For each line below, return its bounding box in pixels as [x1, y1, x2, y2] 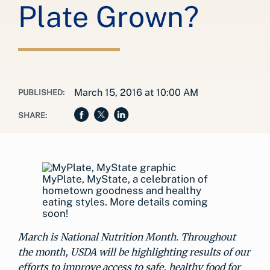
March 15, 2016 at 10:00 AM [74, 87, 199, 98]
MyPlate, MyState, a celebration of [42, 173, 208, 185]
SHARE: [18, 111, 47, 120]
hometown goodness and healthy [42, 184, 201, 196]
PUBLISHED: [18, 88, 64, 97]
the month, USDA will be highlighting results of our [18, 246, 250, 258]
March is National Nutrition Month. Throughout [18, 231, 236, 243]
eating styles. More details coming [42, 196, 208, 208]
